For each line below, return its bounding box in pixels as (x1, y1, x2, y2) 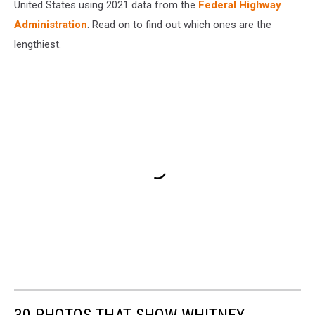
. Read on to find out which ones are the (87, 18, 271, 32)
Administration (14, 18, 87, 32)
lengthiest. (14, 38, 61, 51)
